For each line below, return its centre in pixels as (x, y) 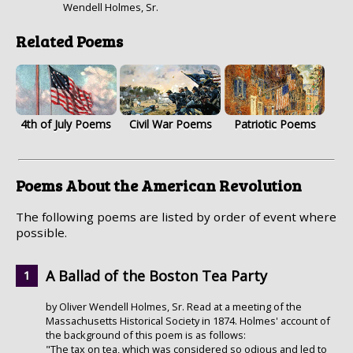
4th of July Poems (66, 124)
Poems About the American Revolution (159, 185)
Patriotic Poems (275, 124)
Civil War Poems (170, 124)
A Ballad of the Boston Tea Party (156, 276)
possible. (41, 233)
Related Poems (69, 41)
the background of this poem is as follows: (146, 335)
